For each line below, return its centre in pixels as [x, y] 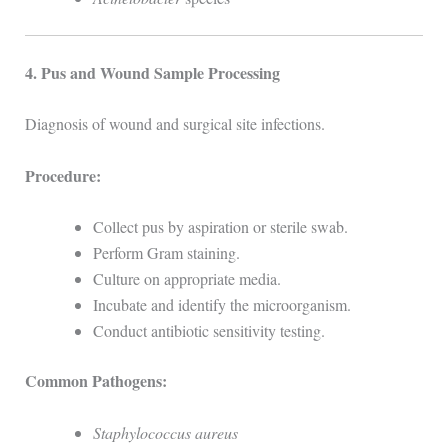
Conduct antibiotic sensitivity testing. [208, 331]
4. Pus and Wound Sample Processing [152, 72]
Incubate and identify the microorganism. [221, 305]
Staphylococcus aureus [165, 433]
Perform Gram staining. [166, 253]
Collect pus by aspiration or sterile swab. [220, 227]
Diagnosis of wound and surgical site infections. [174, 124]
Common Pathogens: [95, 381]
